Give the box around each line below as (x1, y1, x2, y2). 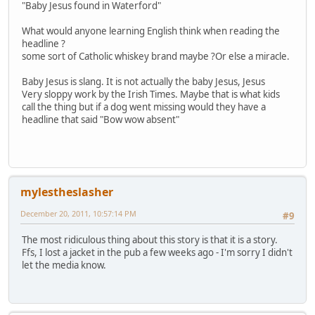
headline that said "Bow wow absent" (22, 112, 186, 126)
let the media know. (22, 259, 106, 272)
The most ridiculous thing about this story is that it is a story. (22, 233, 278, 247)
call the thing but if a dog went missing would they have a (22, 100, 266, 113)
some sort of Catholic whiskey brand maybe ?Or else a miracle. (22, 49, 290, 63)
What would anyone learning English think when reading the (22, 24, 280, 37)
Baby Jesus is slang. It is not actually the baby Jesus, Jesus (22, 75, 265, 88)
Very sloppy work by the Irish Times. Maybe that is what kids (22, 87, 280, 101)
